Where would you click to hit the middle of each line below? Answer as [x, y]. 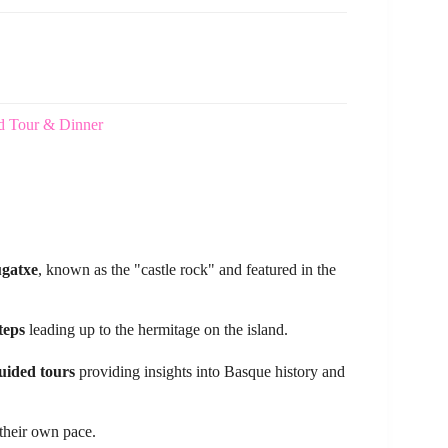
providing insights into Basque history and [210, 372]
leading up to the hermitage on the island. [156, 330]
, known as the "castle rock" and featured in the [187, 270]
